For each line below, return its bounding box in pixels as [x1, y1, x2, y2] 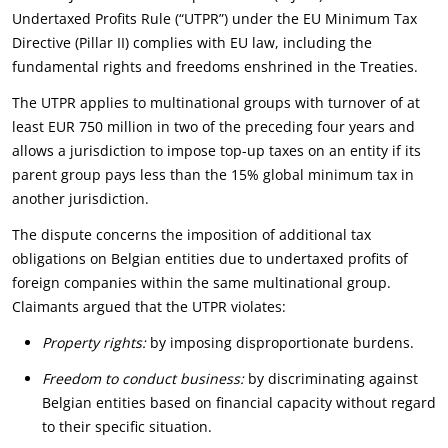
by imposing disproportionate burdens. [146, 333, 414, 352]
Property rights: [42, 333, 146, 352]
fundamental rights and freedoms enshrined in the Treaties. [12, 57, 418, 76]
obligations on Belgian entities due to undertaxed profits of [12, 249, 408, 268]
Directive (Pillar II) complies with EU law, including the [12, 33, 372, 52]
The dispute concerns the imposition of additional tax [12, 225, 371, 244]
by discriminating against [244, 369, 418, 388]
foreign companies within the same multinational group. [12, 273, 391, 292]
